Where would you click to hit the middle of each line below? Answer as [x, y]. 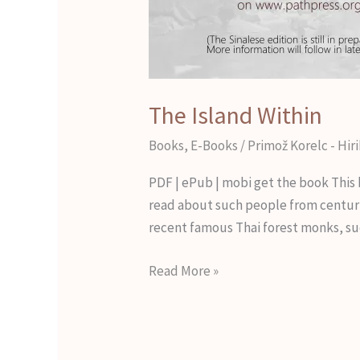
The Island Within [236, 115]
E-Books [215, 145]
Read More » [184, 270]
